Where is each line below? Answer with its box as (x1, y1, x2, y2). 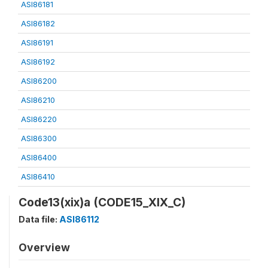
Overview (19, 240, 70, 254)
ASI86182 (21, 18, 55, 28)
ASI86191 (21, 37, 53, 47)
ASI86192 (21, 56, 55, 66)
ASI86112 (59, 214, 99, 224)
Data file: (19, 214, 59, 224)
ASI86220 (21, 114, 57, 124)
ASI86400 (21, 152, 57, 162)
